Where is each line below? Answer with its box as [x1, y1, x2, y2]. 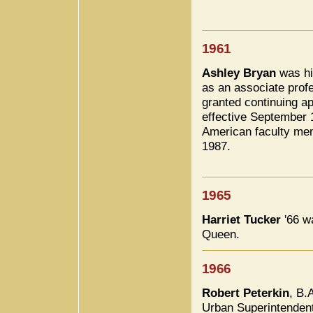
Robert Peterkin [202, 286, 289, 300]
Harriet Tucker [202, 213, 281, 226]
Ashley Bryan [202, 66, 276, 80]
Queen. [202, 228, 240, 241]
